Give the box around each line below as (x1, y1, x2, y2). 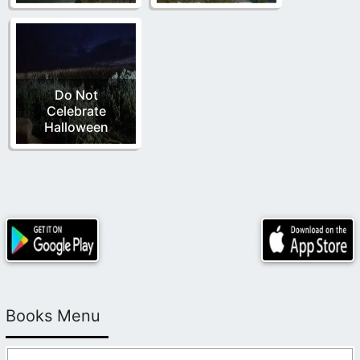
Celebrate (46, 102, 106, 119)
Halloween (43, 118, 108, 135)
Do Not (54, 86, 98, 103)
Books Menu (6, 306, 100, 326)
